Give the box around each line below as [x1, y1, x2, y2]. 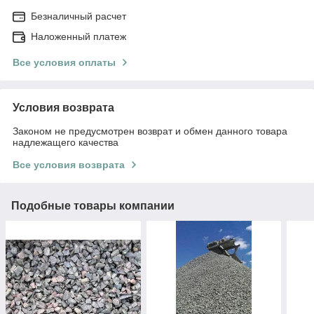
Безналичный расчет [31, 10, 126, 22]
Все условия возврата [13, 158, 125, 170]
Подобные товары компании [11, 199, 175, 212]
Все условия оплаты [13, 56, 116, 68]
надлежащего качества [13, 136, 118, 148]
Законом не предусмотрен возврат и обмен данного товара [13, 125, 287, 137]
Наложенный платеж [31, 30, 126, 42]
